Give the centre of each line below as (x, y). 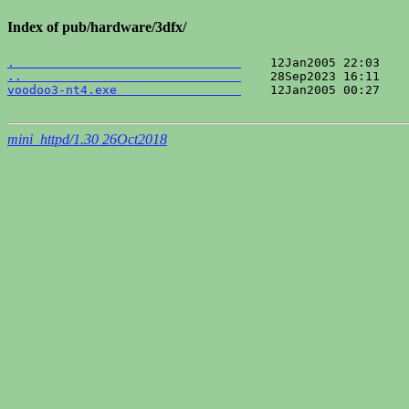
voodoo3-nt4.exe (124, 89)
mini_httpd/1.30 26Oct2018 (87, 139)
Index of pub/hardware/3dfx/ (97, 27)
